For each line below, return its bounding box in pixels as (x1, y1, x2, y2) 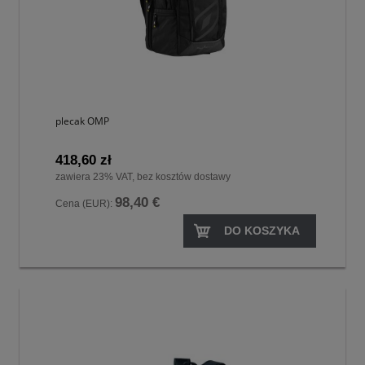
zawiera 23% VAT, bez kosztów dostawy (55, 171, 231, 183)
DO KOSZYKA (224, 223, 300, 237)
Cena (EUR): (55, 198, 115, 210)
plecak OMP (55, 114, 109, 129)
